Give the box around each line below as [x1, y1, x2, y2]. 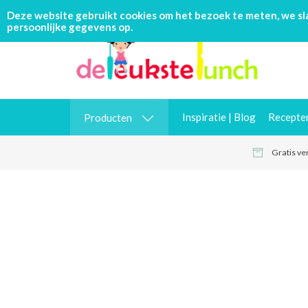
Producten [84, 111, 132, 124]
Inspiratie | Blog [182, 110, 256, 123]
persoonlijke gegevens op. [7, 20, 133, 33]
